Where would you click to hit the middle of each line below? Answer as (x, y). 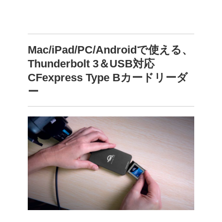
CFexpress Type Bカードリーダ (108, 78)
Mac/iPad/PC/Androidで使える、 (110, 50)
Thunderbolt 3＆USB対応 (91, 64)
